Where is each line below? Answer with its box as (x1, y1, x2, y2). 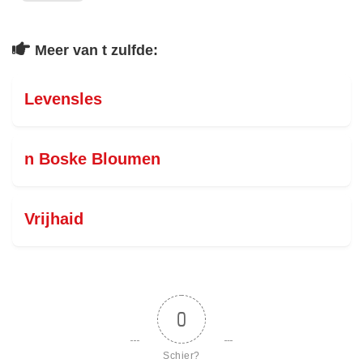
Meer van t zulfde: (35, 42, 158, 58)
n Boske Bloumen (24, 150, 160, 168)
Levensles (24, 90, 102, 108)
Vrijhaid (24, 210, 83, 228)
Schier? (163, 350, 200, 361)
